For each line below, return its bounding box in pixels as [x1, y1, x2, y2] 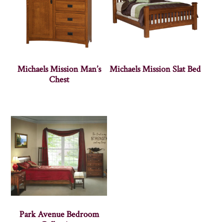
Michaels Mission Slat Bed [109, 63, 201, 75]
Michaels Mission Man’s [17, 63, 101, 75]
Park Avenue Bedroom [19, 209, 99, 221]
